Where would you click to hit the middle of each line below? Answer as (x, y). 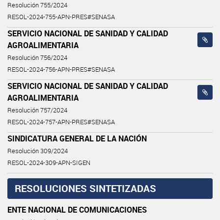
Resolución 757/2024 (37, 110)
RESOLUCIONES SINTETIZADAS (85, 188)
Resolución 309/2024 (38, 151)
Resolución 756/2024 (37, 57)
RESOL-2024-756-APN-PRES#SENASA (61, 69)
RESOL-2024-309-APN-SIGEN (49, 163)
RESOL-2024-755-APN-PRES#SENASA (61, 17)
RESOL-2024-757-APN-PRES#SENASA (61, 122)
